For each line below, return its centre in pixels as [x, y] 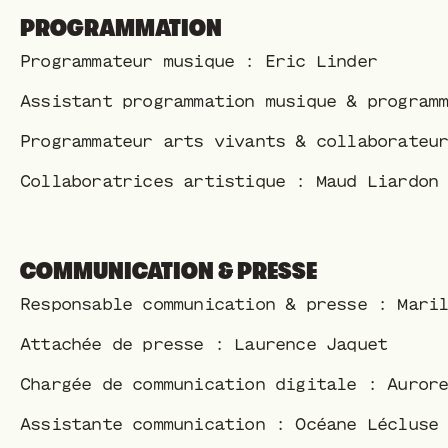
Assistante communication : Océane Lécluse [229, 424]
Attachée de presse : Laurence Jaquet [204, 344]
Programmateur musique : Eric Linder [198, 61]
